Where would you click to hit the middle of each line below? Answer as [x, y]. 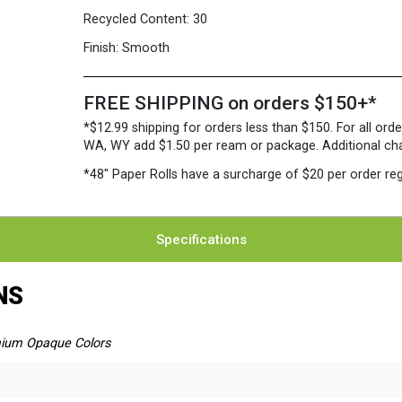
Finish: [101, 48]
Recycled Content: [137, 19]
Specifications [201, 240]
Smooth [146, 48]
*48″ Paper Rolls [133, 175]
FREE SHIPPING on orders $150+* [231, 103]
